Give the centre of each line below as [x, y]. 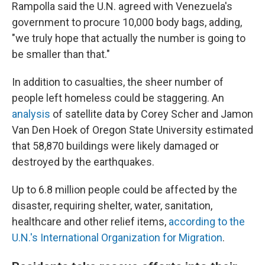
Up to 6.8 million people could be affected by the [125, 190]
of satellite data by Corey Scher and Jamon [152, 114]
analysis [31, 114]
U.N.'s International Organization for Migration [117, 237]
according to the [207, 222]
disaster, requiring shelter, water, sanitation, [112, 206]
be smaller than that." [61, 54]
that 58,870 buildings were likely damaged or [115, 146]
